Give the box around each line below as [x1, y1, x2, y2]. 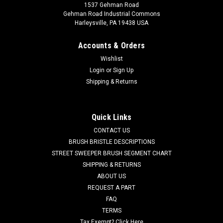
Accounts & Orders [78, 40, 145, 50]
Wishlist [100, 55, 123, 62]
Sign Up [113, 66, 134, 74]
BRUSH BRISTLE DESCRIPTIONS [68, 138, 155, 145]
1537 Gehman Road [84, 1, 139, 8]
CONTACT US [93, 126, 130, 134]
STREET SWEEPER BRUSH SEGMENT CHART [51, 149, 172, 157]
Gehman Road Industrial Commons [63, 10, 160, 17]
